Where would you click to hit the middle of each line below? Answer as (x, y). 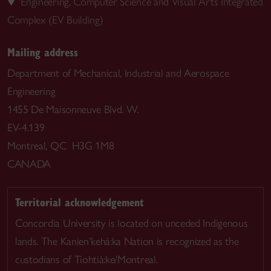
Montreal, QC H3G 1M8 (61, 146)
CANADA (29, 164)
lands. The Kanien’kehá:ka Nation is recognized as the (127, 241)
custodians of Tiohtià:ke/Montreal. (87, 259)
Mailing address (43, 52)
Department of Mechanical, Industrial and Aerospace (118, 73)
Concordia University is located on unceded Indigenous (132, 223)
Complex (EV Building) (55, 20)
